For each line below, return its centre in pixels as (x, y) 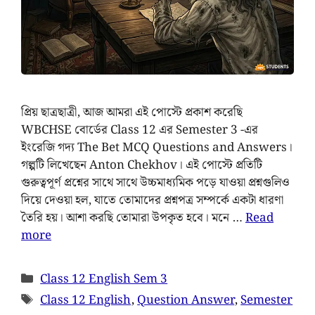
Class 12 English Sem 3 (104, 279)
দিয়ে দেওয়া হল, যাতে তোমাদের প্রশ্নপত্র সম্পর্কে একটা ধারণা (152, 201)
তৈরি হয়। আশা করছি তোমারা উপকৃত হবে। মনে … (133, 218)
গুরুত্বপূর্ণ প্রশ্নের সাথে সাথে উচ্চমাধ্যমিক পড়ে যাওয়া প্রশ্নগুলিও (155, 183)
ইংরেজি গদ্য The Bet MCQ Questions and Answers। (157, 148)
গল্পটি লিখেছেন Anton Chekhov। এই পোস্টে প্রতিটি (142, 166)
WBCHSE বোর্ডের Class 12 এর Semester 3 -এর (140, 130)
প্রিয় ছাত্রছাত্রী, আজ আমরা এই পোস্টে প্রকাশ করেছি (132, 113)
